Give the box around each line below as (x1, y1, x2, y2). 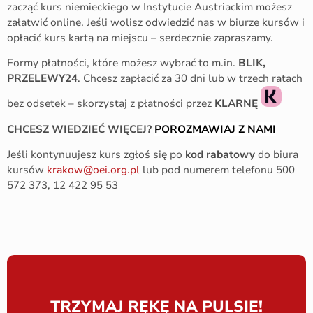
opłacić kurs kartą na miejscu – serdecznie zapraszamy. (7, 31, 273, 45)
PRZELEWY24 (7, 71, 78, 86)
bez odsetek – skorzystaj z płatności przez (7, 96, 214, 111)
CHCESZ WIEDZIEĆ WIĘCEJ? (7, 122, 154, 136)
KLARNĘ (214, 96, 258, 111)
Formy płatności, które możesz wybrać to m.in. (7, 56, 235, 71)
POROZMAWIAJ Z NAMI (154, 122, 276, 136)
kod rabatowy (185, 147, 255, 162)
